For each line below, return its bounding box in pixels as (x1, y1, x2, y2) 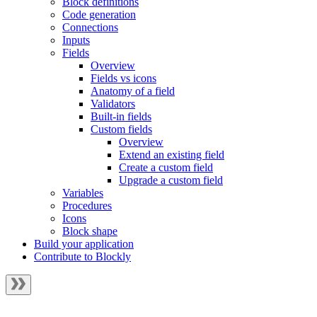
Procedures (62, 200, 112, 212)
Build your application (34, 238, 134, 250)
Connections (62, 21, 118, 33)
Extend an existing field (119, 149, 224, 161)
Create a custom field (119, 161, 213, 173)
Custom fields (91, 123, 152, 135)
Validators (91, 98, 135, 110)
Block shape (62, 225, 117, 237)
